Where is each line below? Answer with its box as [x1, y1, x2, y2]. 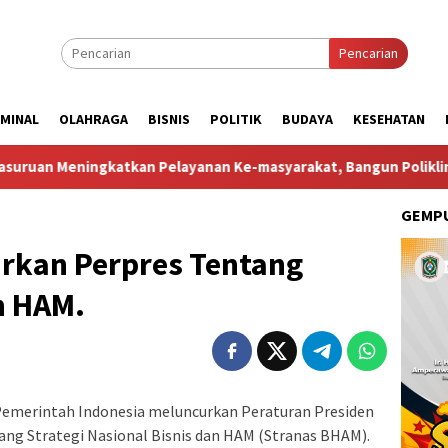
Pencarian [339, 44, 398, 62]
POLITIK [210, 110, 262, 128]
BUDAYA [282, 110, 333, 128]
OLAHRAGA [59, 110, 128, 128]
